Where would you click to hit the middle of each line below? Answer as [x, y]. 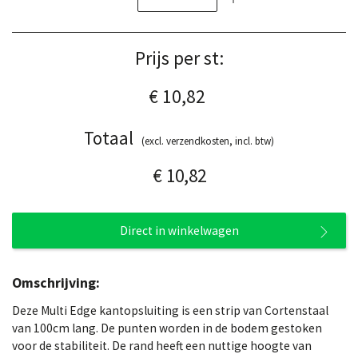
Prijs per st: [179, 58]
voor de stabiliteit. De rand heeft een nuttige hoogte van [162, 345]
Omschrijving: [56, 282]
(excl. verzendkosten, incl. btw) [208, 141]
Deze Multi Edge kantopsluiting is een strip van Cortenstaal [170, 310]
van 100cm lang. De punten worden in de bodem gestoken [167, 328]
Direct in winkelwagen [179, 230]
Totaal [109, 137]
